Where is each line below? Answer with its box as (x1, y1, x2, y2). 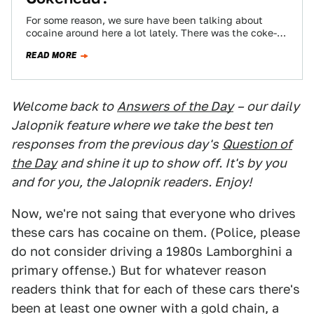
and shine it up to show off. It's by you (60, 156, 287, 170)
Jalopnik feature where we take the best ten (11, 118, 273, 132)
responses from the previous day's (11, 137, 219, 151)
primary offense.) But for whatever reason (11, 263, 266, 278)
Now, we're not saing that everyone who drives (11, 206, 296, 221)
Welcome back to (11, 99, 114, 114)
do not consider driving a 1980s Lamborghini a (11, 244, 292, 259)
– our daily (237, 99, 299, 114)
